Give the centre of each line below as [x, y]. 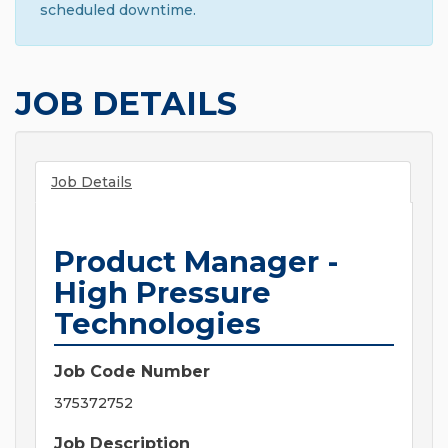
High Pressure [162, 293]
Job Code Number [132, 372]
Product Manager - [196, 262]
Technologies [157, 324]
